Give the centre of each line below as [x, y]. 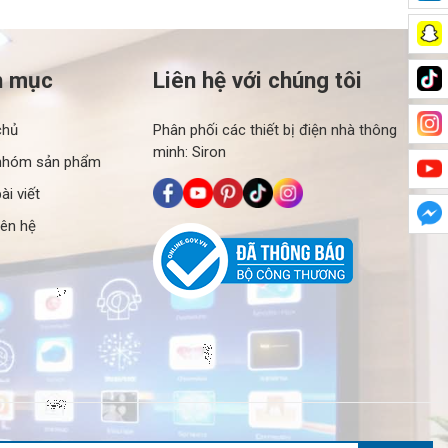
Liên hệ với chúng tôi [257, 79]
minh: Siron [189, 151]
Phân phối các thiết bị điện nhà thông [274, 129]
